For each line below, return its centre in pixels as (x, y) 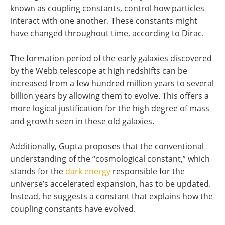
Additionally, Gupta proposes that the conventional (107, 146)
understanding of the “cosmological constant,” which (110, 158)
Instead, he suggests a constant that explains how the (111, 196)
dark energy (88, 171)
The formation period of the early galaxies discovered (111, 58)
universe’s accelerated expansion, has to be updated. (110, 184)
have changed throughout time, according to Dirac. (107, 33)
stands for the (38, 171)
